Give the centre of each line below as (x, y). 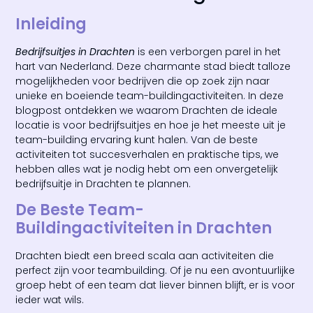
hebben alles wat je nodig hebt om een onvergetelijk (147, 169)
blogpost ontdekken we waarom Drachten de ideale (147, 110)
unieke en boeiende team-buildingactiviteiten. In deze (150, 95)
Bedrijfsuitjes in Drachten (75, 51)
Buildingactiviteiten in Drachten (144, 228)
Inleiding (51, 24)
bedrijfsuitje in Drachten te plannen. (103, 183)
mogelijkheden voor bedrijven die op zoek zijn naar (143, 81)
